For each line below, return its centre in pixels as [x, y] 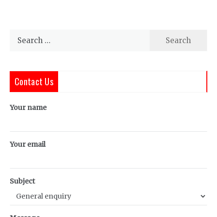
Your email [28, 144]
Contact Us [34, 81]
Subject [22, 181]
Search [22, 35]
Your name [28, 108]
